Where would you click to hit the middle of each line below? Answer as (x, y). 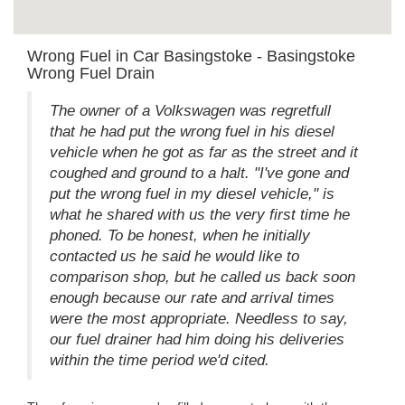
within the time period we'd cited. (160, 360)
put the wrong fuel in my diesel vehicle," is (192, 193)
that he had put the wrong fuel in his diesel (192, 131)
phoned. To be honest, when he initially (180, 235)
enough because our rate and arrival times (192, 297)
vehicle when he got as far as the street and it (204, 152)
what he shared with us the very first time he (200, 214)
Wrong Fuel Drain (91, 73)
